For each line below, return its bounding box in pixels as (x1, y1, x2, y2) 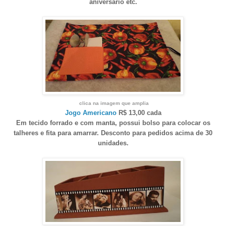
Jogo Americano (65, 108, 117, 117)
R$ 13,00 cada (116, 108, 161, 117)
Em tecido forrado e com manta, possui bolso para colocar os (16, 119, 210, 127)
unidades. (97, 139, 129, 147)
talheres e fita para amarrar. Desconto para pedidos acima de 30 (14, 129, 212, 137)
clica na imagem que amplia (79, 100, 149, 106)
